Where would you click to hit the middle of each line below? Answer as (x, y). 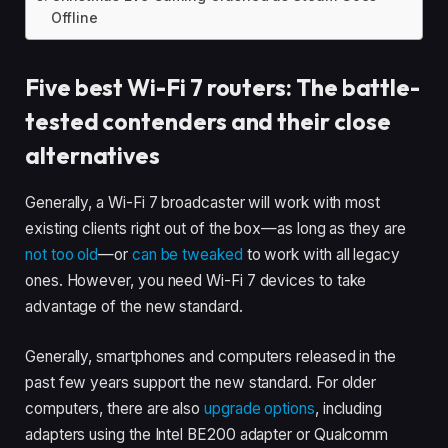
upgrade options (259, 408)
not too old (62, 255)
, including (348, 408)
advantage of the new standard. (134, 307)
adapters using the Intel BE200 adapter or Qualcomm (207, 434)
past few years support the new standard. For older (201, 382)
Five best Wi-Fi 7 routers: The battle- (223, 87)
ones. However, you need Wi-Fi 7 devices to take (196, 281)
